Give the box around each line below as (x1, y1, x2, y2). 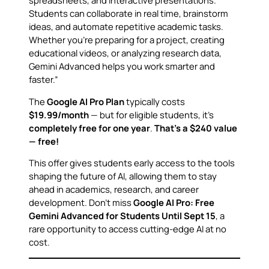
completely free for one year (29, 121, 150, 134)
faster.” (29, 73, 58, 85)
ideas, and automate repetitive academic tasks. (29, 20, 223, 32)
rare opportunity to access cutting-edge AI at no (29, 223, 226, 235)
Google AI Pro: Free (133, 196, 214, 209)
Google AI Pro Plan (47, 95, 124, 107)
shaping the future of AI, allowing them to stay (29, 170, 217, 183)
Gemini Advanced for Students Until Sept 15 (29, 210, 216, 222)
